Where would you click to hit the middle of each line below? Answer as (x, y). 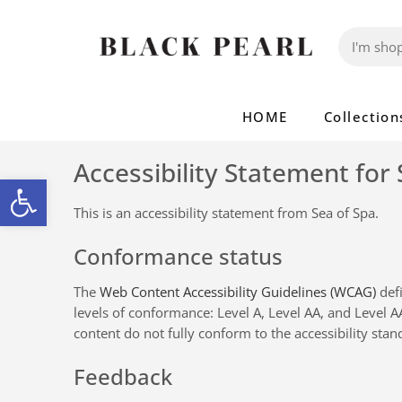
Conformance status (178, 256)
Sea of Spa (343, 213)
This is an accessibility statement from (192, 213)
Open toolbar (57, 187)
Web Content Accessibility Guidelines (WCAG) (238, 292)
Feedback (123, 376)
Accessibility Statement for (235, 172)
